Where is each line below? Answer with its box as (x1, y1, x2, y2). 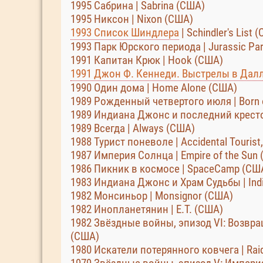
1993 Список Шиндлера (70, 26, 179, 39)
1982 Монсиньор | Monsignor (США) (70, 189, 233, 203)
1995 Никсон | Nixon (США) (70, 12, 193, 26)
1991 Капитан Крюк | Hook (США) (70, 53, 223, 67)
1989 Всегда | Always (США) (70, 122, 195, 135)
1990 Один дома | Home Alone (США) (70, 81, 237, 95)
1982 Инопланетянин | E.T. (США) (70, 203, 223, 216)
